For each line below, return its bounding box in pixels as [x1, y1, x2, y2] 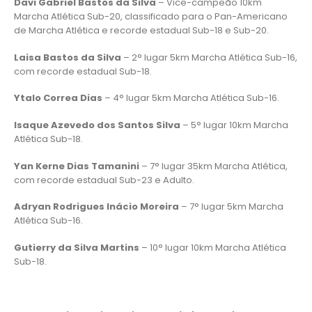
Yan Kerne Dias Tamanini [14, 159, 139, 173]
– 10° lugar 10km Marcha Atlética [139, 240, 286, 254]
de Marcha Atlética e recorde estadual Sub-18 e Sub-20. [14, 24, 269, 38]
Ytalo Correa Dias [14, 91, 102, 105]
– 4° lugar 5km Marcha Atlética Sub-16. [102, 91, 279, 105]
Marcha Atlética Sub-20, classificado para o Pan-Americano [14, 10, 288, 24]
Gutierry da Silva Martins [14, 240, 139, 254]
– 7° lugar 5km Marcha [179, 200, 283, 214]
